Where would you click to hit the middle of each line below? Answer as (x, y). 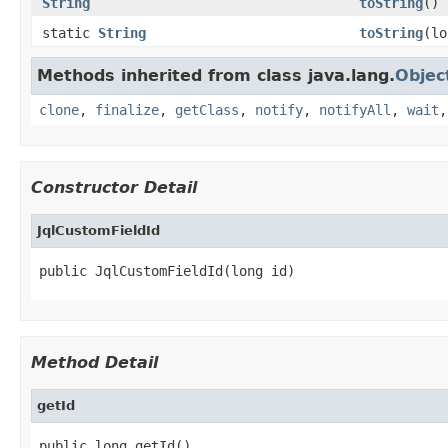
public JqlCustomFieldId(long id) (167, 270)
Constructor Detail (114, 187)
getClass (207, 109)
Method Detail (94, 362)
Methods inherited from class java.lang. (216, 75)
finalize (127, 109)
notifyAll (355, 109)
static (70, 32)
